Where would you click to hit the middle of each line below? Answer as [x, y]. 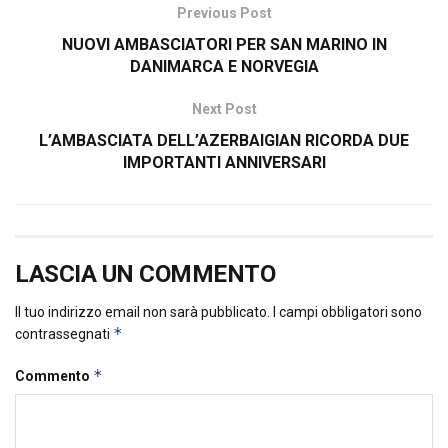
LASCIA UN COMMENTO [145, 273]
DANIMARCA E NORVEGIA [224, 66]
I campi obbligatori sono [347, 311]
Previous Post [224, 12]
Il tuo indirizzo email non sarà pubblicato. [142, 311]
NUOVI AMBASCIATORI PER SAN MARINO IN [224, 44]
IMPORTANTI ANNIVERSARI [224, 162]
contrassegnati [64, 333]
